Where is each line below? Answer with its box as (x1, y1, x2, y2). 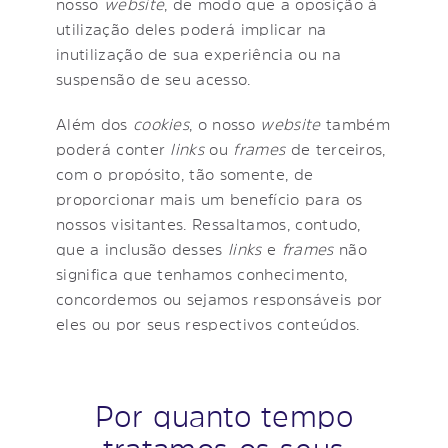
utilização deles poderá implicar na (56, 20, 327, 37)
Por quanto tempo (94, 400, 354, 431)
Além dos (56, 115, 133, 132)
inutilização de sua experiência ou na (56, 45, 341, 62)
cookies (132, 115, 190, 132)
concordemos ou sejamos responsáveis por (56, 290, 383, 307)
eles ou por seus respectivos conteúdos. (56, 315, 360, 332)
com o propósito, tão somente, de (56, 165, 314, 182)
